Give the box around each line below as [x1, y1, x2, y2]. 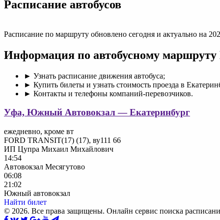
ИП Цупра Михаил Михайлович [4, 144, 113, 153]
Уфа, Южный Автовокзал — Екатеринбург [4, 107, 190, 118]
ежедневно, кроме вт [4, 127, 74, 136]
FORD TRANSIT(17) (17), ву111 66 [4, 136, 121, 144]
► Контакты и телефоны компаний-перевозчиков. [24, 89, 193, 98]
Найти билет [4, 197, 47, 206]
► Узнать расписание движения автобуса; [24, 71, 165, 80]
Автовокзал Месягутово [4, 162, 85, 171]
